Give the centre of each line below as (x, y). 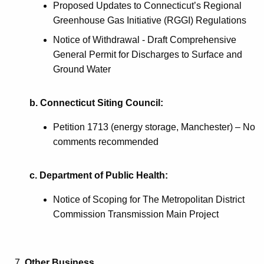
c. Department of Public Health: (99, 175)
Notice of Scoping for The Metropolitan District (149, 199)
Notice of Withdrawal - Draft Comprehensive (145, 39)
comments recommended (106, 141)
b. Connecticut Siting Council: (96, 103)
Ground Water (82, 69)
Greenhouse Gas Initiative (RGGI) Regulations (150, 20)
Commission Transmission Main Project (136, 214)
